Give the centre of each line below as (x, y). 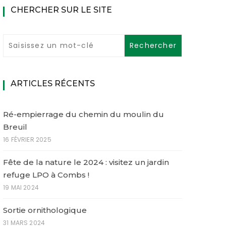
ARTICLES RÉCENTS (53, 83)
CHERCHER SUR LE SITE (61, 10)
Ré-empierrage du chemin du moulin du (83, 114)
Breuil (15, 127)
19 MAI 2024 (21, 187)
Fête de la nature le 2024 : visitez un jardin (86, 162)
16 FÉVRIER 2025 (27, 139)
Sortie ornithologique (45, 210)
